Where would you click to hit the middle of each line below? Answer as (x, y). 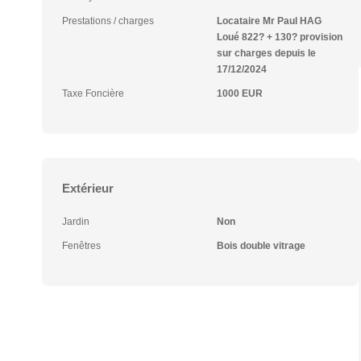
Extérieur (88, 188)
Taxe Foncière (93, 93)
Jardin (76, 222)
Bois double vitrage (261, 246)
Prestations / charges (108, 21)
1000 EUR (239, 93)
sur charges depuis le (266, 53)
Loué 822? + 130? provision (279, 37)
